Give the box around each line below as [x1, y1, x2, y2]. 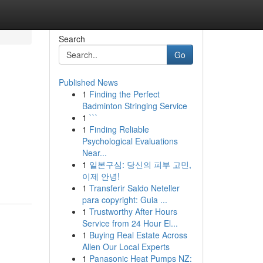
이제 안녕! [82, 170, 120, 182]
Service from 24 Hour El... [82, 217, 178, 229]
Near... [82, 147, 107, 159]
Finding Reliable [89, 123, 149, 135]
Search [58, 33, 85, 45]
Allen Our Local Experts [82, 241, 170, 252]
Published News [58, 76, 118, 88]
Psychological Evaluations [82, 135, 178, 147]
